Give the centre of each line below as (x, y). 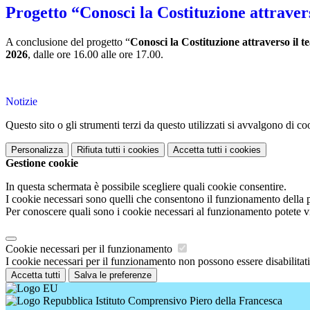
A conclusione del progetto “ (68, 42)
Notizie (21, 102)
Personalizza (37, 150)
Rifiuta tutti (99, 150)
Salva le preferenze (113, 275)
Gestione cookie (42, 163)
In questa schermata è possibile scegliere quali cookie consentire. (146, 187)
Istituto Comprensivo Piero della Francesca (188, 301)
